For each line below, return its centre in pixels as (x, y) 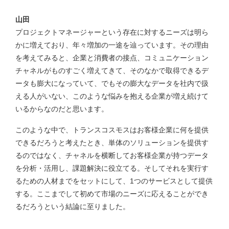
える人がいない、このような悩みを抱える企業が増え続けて (112, 96)
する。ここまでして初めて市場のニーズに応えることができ (112, 194)
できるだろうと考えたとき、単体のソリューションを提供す (112, 143)
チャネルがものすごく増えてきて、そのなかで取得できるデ (112, 70)
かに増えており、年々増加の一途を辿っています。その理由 (112, 45)
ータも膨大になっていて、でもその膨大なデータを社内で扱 (112, 83)
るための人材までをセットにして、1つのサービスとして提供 (114, 181)
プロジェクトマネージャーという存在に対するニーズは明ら (112, 32)
